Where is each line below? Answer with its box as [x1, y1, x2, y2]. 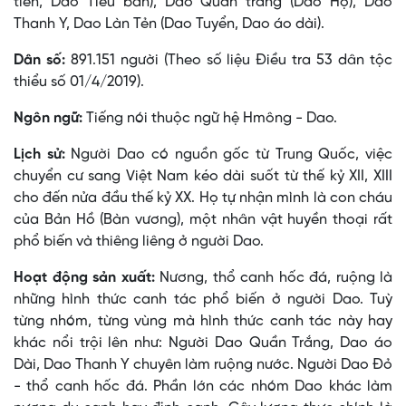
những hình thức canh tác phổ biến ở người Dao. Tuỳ [14, 292, 392, 308]
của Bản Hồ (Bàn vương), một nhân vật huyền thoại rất [14, 212, 392, 228]
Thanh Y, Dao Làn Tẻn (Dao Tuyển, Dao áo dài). [14, 16, 324, 33]
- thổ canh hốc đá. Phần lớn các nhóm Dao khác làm [14, 379, 392, 395]
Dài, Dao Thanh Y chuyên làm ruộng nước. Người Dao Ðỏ [14, 357, 392, 373]
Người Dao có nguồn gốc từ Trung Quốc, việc [64, 147, 393, 163]
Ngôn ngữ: [14, 111, 82, 127]
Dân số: [14, 53, 71, 69]
